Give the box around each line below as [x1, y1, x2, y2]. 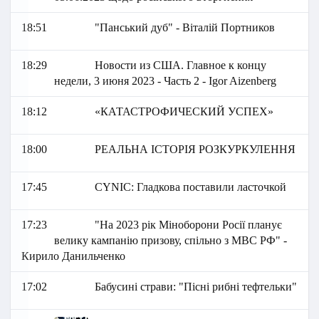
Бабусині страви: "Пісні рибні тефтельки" [95, 281, 298, 293]
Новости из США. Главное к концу [95, 59, 267, 72]
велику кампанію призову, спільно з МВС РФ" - [53, 234, 287, 247]
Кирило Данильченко [21, 250, 125, 263]
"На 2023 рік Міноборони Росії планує [95, 219, 283, 231]
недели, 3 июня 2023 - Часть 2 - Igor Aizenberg [53, 75, 276, 88]
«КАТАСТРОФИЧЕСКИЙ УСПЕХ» [95, 105, 274, 118]
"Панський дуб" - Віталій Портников [95, 21, 276, 34]
